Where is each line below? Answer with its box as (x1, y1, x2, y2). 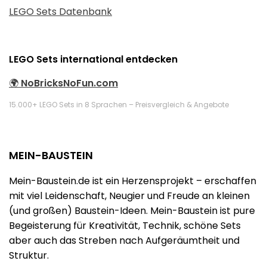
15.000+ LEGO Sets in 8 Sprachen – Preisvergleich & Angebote (9, 100, 229, 110)
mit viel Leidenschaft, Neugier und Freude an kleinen (9, 189, 250, 203)
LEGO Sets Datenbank (9, 5, 112, 18)
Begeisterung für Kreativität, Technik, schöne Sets (9, 219, 241, 232)
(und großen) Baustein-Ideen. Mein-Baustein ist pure (9, 204, 255, 218)
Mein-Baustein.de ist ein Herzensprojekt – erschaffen (9, 174, 256, 188)
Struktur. (9, 249, 49, 262)
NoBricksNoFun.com (21, 76, 118, 90)
